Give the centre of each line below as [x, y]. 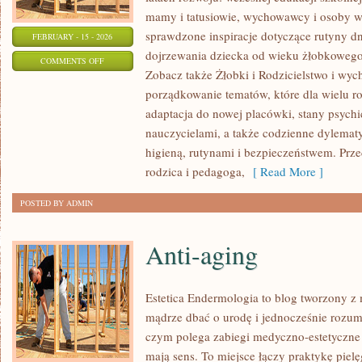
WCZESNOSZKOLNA [141, 100]
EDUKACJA [124, 80]
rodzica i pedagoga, [195, 171]
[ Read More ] [284, 171]
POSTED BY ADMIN [57, 203]
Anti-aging [202, 254]
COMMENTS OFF [73, 61]
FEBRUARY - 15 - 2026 [73, 36]
